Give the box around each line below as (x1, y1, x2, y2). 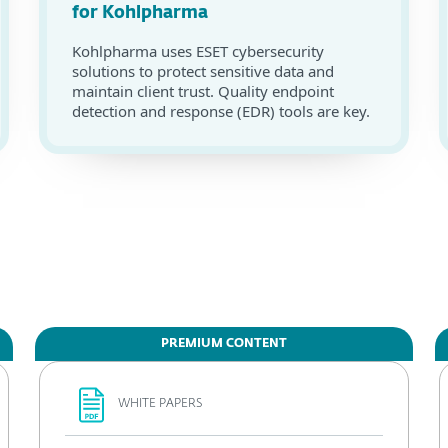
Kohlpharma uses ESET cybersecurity (72, 41, 324, 61)
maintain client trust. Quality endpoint (72, 81, 334, 101)
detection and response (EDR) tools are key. (72, 101, 370, 121)
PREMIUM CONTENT (161, 338, 287, 350)
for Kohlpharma (72, 5, 208, 22)
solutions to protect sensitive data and (72, 61, 334, 81)
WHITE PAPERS (118, 398, 202, 410)
